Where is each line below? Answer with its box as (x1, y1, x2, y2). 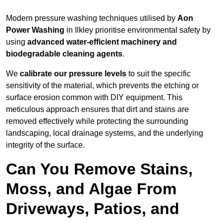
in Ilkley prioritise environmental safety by (64, 26, 211, 35)
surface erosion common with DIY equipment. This (6, 93, 182, 102)
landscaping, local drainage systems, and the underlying (6, 129, 203, 138)
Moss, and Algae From (6, 180, 176, 198)
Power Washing (6, 26, 64, 35)
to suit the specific (126, 69, 191, 78)
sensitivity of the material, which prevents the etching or (6, 81, 199, 90)
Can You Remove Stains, (6, 160, 193, 178)
